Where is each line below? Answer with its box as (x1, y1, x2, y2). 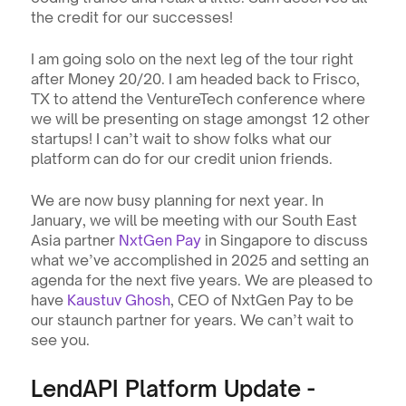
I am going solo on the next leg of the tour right (30, 50, 353, 68)
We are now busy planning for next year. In (30, 191, 324, 209)
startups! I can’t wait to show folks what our (30, 130, 332, 148)
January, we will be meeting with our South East (30, 211, 357, 229)
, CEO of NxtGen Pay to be (169, 291, 353, 309)
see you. (30, 331, 90, 349)
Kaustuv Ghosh (66, 291, 170, 309)
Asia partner (30, 231, 119, 249)
